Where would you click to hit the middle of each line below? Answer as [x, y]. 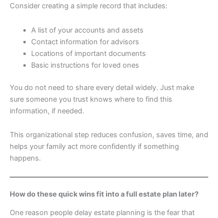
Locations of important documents [88, 53]
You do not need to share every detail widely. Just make [102, 87]
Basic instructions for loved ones [85, 65]
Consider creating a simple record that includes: [89, 6]
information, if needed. [47, 111]
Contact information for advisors [85, 42]
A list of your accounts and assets [87, 30]
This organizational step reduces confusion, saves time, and [109, 135]
